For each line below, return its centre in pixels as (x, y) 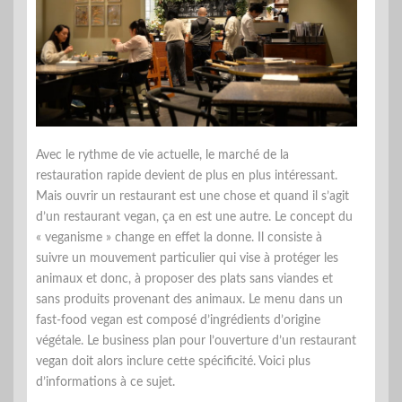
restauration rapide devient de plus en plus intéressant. (187, 176)
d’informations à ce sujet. (105, 383)
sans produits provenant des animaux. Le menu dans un (189, 300)
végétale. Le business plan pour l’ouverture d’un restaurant (196, 341)
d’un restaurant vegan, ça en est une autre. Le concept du (194, 218)
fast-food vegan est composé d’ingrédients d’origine (178, 321)
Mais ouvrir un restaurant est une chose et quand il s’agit (192, 197)
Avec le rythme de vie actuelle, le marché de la (162, 156)
